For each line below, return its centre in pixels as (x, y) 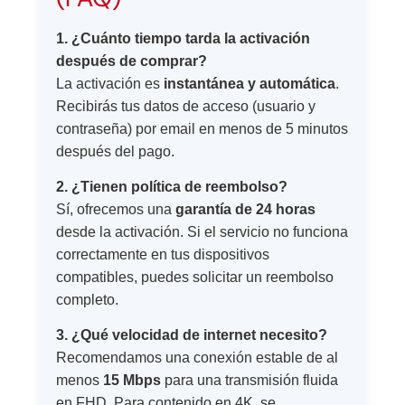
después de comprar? (132, 61)
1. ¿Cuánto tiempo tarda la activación (184, 38)
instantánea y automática (250, 83)
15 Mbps (132, 381)
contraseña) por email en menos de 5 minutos (202, 128)
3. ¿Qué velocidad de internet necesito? (192, 335)
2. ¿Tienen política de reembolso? (172, 186)
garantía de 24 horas (246, 209)
